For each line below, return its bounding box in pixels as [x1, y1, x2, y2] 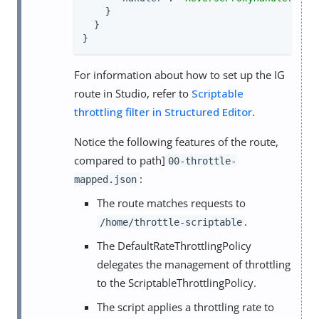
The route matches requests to [97, 195, 246, 210]
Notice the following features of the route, [74, 134, 278, 149]
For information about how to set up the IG [74, 67, 285, 82]
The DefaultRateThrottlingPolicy [97, 238, 251, 253]
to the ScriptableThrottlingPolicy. [97, 275, 256, 290]
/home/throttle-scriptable [99, 216, 242, 228]
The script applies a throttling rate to [97, 299, 274, 314]
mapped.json [74, 173, 137, 185]
